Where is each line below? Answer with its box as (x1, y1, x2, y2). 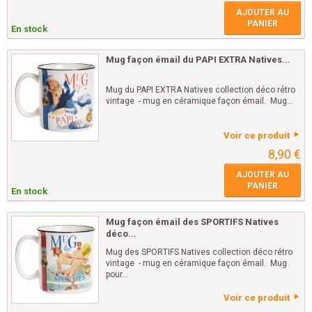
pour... (106, 270, 128, 280)
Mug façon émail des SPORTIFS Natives (106, 217, 279, 228)
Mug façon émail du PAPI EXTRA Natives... (106, 54, 290, 65)
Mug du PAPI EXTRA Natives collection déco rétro (106, 85, 295, 95)
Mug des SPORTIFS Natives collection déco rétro (106, 247, 292, 258)
